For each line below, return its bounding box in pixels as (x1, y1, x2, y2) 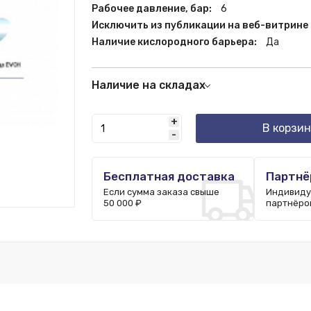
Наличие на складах (92, 78, 206, 92)
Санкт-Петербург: (92, 99, 178, 111)
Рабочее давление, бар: (92, 3, 215, 15)
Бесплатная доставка (103, 169, 235, 183)
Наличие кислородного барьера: (92, 36, 260, 48)
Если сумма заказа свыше (103, 187, 220, 197)
